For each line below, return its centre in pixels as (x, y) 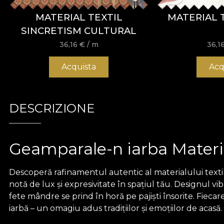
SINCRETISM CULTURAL (79, 31)
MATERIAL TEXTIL (79, 17)
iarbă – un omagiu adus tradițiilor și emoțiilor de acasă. (115, 208)
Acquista (79, 66)
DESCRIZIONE (52, 108)
